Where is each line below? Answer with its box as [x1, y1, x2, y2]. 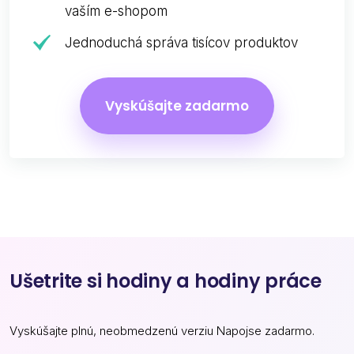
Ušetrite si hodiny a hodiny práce [9, 267, 322, 294]
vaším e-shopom [65, 2, 168, 19]
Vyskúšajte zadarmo [105, 96, 249, 115]
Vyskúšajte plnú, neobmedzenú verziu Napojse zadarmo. [9, 322, 314, 338]
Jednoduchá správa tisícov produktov [65, 34, 298, 51]
